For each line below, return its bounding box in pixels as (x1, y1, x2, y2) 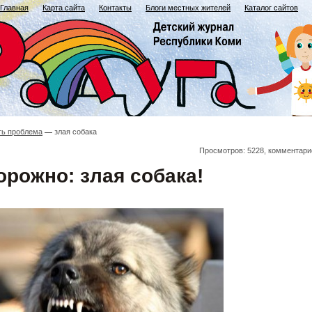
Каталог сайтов (244, 3, 298, 12)
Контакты (99, 3, 132, 12)
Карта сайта (42, 3, 85, 12)
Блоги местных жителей (146, 3, 231, 12)
